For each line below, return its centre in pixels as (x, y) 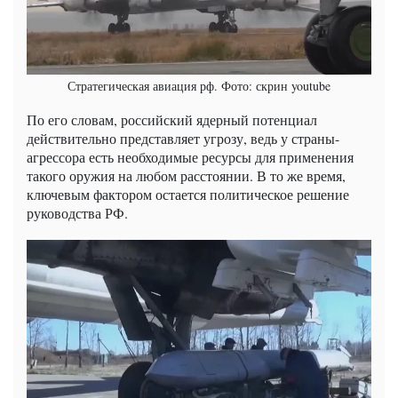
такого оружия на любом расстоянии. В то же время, (186, 175)
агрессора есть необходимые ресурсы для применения (190, 156)
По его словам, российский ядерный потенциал (172, 119)
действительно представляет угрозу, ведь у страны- (183, 138)
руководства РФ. (77, 212)
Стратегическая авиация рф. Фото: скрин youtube (199, 85)
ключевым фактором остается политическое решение (188, 194)
